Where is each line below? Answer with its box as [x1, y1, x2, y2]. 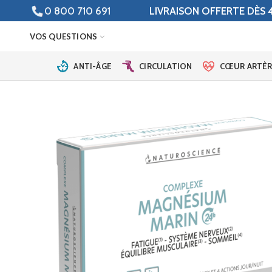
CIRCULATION [139, 61, 192, 71]
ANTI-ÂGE [73, 61, 112, 71]
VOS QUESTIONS [29, 31, 98, 41]
